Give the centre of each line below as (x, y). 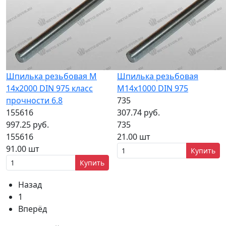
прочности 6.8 (34, 100)
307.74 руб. (138, 112)
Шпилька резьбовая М (51, 76)
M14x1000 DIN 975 (153, 88)
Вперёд (33, 209)
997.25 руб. (27, 125)
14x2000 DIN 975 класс (49, 88)
